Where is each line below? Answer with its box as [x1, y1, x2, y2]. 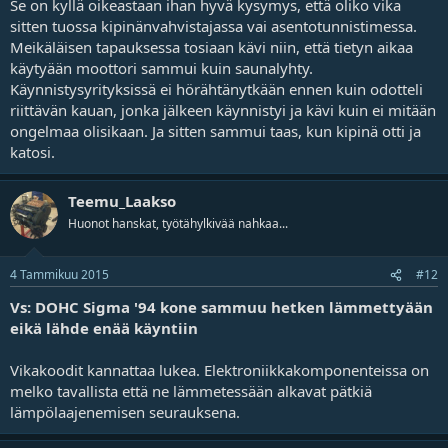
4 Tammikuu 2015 [10, 266, 109, 283]
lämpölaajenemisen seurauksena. [10, 402, 240, 422]
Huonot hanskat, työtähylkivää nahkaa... [68, 214, 288, 232]
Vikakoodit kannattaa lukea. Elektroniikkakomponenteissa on [10, 360, 429, 380]
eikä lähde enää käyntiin [10, 318, 198, 338]
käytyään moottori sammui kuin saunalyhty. [10, 57, 313, 78]
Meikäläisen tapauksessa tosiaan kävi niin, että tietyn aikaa [10, 36, 413, 57]
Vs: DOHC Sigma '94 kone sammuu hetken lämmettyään [10, 297, 433, 317]
